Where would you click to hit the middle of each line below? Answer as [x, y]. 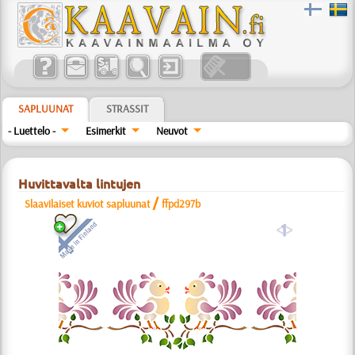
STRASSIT [128, 109]
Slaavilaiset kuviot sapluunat [88, 204]
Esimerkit [106, 131]
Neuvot [172, 131]
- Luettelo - [32, 131]
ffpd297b [181, 204]
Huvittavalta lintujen [80, 184]
